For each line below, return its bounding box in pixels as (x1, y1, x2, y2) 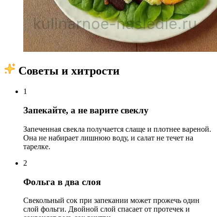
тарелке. (23, 142, 50, 151)
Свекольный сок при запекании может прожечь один (23, 196, 200, 205)
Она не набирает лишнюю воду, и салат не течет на (23, 133, 193, 142)
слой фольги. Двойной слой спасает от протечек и (23, 205, 190, 214)
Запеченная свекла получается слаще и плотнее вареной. (23, 124, 211, 133)
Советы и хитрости (15, 64, 120, 77)
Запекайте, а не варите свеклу (23, 105, 149, 116)
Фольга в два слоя (23, 176, 101, 187)
